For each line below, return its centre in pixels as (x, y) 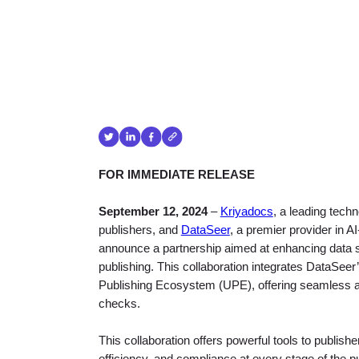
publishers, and (139, 230)
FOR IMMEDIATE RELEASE (176, 175)
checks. (119, 304)
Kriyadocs (246, 212)
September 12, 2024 (154, 212)
